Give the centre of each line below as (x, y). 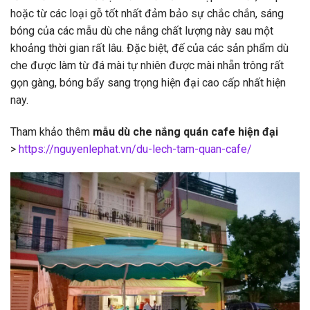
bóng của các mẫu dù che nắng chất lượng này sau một (142, 31)
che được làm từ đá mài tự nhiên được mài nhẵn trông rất (147, 66)
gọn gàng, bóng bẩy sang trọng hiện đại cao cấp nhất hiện (148, 83)
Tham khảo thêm (52, 132)
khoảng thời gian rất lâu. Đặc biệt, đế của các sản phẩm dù (149, 48)
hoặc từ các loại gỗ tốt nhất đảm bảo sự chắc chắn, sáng (147, 14)
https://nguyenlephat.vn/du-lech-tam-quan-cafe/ (135, 149)
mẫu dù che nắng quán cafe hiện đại (185, 132)
